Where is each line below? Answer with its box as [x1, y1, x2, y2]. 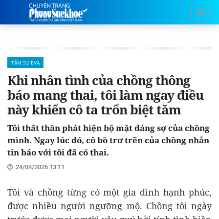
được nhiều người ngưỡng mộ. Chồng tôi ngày [7, 200, 212, 212]
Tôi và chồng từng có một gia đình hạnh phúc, [7, 186, 212, 198]
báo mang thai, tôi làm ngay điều [7, 86, 203, 104]
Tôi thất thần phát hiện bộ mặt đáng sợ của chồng [7, 122, 210, 133]
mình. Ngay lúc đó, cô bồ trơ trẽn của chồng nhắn [7, 134, 209, 146]
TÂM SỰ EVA [11, 59, 40, 66]
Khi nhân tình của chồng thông [7, 71, 190, 89]
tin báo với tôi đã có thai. [7, 147, 109, 158]
